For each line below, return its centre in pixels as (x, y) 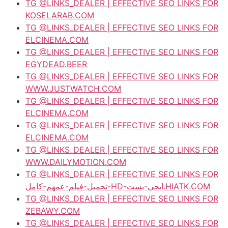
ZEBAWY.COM (53, 210)
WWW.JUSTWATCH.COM (73, 88)
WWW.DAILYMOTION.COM (76, 162)
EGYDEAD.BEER (56, 64)
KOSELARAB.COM (60, 15)
